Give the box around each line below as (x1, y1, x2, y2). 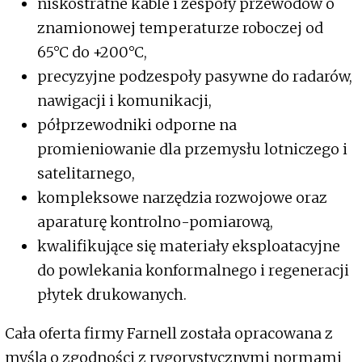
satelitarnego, (37, 164, 135, 183)
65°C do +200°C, (37, 43, 147, 62)
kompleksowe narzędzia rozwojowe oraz (37, 188, 327, 208)
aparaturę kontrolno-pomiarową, (37, 213, 273, 232)
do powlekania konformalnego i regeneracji (37, 261, 349, 280)
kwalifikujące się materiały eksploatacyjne (37, 237, 340, 256)
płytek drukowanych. (37, 285, 187, 305)
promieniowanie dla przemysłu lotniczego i (37, 140, 347, 159)
